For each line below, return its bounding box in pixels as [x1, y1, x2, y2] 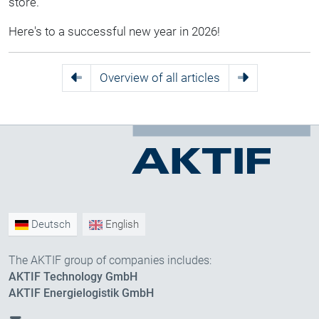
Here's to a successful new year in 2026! [9, 24, 220, 38]
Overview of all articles [99, 70, 220, 85]
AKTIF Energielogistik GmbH [9, 287, 154, 300]
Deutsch [28, 218, 71, 231]
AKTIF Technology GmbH [9, 271, 137, 283]
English [103, 218, 140, 231]
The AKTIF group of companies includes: [9, 254, 211, 267]
